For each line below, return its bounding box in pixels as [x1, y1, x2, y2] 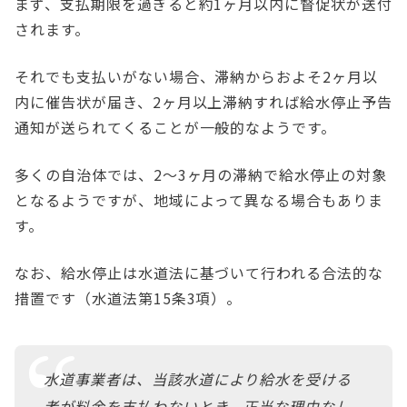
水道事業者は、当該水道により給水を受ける [44, 368, 352, 391]
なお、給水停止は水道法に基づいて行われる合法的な [15, 262, 384, 284]
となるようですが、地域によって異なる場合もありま [15, 189, 384, 212]
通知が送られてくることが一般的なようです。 [15, 116, 342, 139]
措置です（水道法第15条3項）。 [15, 287, 247, 310]
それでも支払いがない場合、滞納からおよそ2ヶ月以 [15, 65, 379, 88]
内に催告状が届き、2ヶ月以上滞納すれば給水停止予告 [15, 91, 392, 114]
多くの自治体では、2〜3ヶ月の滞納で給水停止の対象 [15, 164, 387, 186]
